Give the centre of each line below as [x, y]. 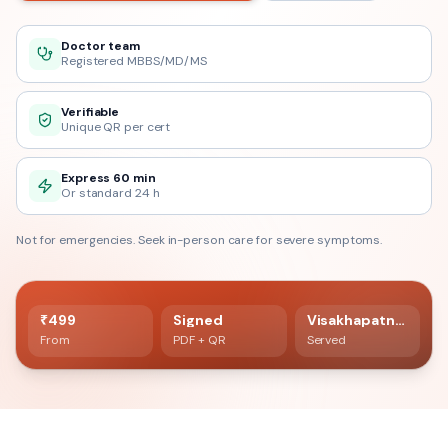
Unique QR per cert [116, 127]
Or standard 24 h [110, 193]
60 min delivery [351, 268]
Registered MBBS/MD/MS [134, 61]
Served [326, 340]
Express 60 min [108, 178]
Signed [198, 320]
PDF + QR [199, 340]
